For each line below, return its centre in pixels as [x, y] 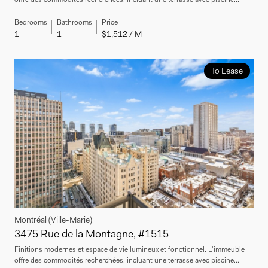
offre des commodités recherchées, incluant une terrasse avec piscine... [127, 260]
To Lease [227, 70]
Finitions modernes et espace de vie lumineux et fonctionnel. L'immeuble [130, 249]
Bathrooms [74, 22]
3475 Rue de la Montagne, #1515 [92, 234]
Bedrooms [31, 22]
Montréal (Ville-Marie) [53, 219]
